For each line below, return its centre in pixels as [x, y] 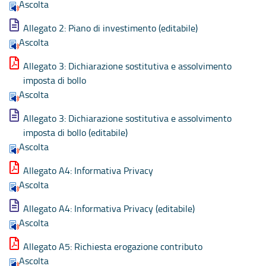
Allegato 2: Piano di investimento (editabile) [110, 28]
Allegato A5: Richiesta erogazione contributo [113, 246]
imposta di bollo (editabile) [75, 132]
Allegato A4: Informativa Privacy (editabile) [109, 208]
